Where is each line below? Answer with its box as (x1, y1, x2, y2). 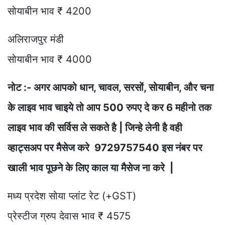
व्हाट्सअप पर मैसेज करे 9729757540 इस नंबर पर (8, 141, 202, 154)
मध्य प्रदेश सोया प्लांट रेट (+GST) (8, 189, 136, 202)
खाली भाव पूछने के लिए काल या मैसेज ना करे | (8, 161, 176, 174)
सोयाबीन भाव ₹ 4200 (8, 5, 91, 17)
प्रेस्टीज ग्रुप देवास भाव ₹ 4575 (8, 209, 131, 222)
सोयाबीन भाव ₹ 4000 (8, 53, 92, 65)
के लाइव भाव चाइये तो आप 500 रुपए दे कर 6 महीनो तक (8, 101, 211, 114)
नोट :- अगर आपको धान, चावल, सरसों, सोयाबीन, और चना (8, 81, 214, 93)
